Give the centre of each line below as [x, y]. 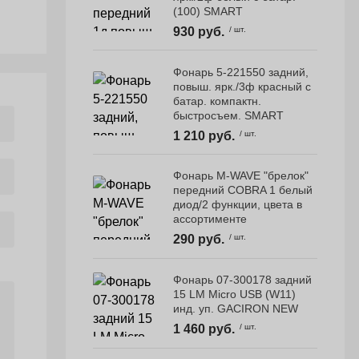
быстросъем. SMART [229, 115]
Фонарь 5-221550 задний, [241, 72]
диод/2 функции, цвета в [238, 205]
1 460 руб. [204, 329]
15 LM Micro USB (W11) [235, 294]
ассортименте [210, 219]
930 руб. [199, 31]
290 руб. [199, 240]
